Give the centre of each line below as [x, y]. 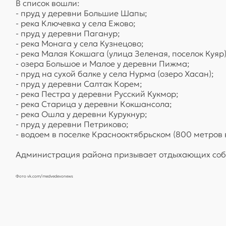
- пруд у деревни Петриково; [72, 124]
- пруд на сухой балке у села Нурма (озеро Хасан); [115, 73]
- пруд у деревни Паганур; [68, 33]
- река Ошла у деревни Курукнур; [81, 114]
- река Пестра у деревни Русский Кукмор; [97, 94]
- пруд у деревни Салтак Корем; [79, 83]
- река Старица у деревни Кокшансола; [94, 104]
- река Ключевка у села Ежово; [76, 23]
